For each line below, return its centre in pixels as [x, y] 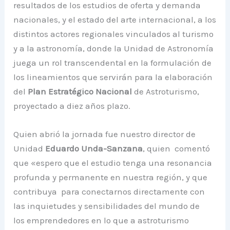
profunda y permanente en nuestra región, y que [111, 177]
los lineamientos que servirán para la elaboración [113, 77]
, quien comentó [177, 149]
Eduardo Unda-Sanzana [94, 149]
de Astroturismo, [166, 92]
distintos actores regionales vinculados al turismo [114, 34]
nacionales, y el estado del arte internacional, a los [115, 20]
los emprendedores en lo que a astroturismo [101, 221]
